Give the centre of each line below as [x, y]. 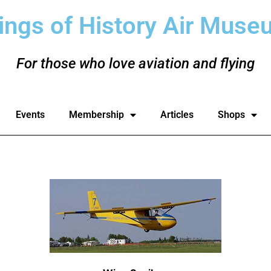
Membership [96, 115]
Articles [177, 115]
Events [30, 115]
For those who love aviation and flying [135, 63]
